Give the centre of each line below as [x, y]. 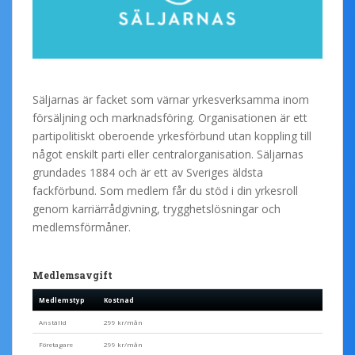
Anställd [53, 323]
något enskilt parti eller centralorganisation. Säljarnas [168, 155]
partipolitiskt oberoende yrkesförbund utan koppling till [172, 136]
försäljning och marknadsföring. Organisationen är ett [170, 118]
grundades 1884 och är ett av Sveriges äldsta [148, 173]
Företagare [56, 345]
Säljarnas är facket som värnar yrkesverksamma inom [171, 100]
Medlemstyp [62, 300]
